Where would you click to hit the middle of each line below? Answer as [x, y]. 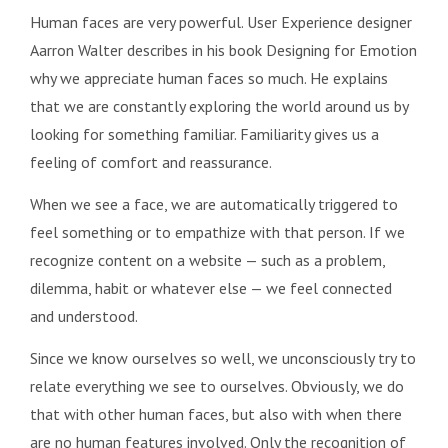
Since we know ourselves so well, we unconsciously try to [223, 358]
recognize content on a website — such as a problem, [207, 260]
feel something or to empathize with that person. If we [217, 232]
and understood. [84, 316]
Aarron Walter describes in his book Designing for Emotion [223, 50]
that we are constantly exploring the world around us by [219, 106]
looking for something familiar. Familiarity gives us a [204, 134]
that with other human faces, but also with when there [216, 414]
